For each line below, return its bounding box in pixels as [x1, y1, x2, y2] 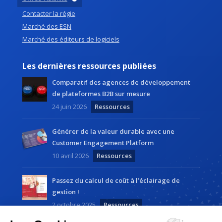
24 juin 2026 [52, 102, 87, 111]
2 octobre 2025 [52, 200, 96, 210]
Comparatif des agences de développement [52, 78, 190, 87]
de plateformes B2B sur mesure [52, 89, 150, 99]
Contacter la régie [22, 9, 75, 18]
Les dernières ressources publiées [22, 60, 156, 72]
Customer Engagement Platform [52, 138, 154, 148]
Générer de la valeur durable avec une [52, 127, 174, 136]
